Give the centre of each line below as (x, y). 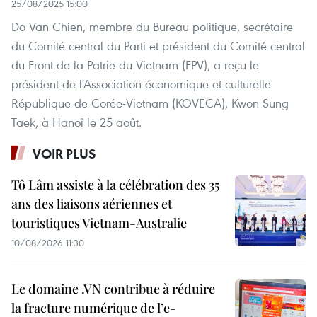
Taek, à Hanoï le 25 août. (76, 122)
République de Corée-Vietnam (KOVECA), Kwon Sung (150, 103)
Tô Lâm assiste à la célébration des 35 (116, 185)
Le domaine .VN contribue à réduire (113, 289)
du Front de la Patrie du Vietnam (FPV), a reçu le (135, 65)
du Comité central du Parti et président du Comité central (158, 46)
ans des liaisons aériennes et (92, 204)
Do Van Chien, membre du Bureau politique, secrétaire (152, 27)
